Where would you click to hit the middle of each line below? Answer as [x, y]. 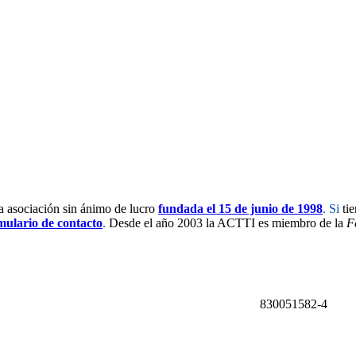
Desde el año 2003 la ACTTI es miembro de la [228, 222]
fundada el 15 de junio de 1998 [240, 208]
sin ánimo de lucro [109, 208]
